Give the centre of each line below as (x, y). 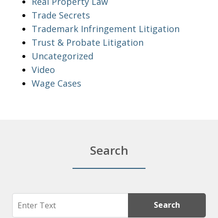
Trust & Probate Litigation (88, 42)
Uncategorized (63, 56)
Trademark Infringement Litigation (106, 28)
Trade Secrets (61, 15)
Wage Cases (56, 83)
